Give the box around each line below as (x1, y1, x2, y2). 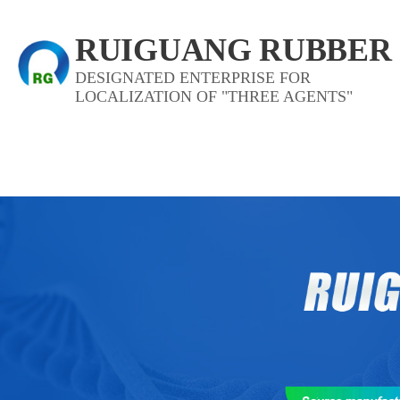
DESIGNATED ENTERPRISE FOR (75, 69, 312, 87)
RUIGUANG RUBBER (75, 32, 392, 68)
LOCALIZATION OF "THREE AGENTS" (75, 87, 354, 105)
